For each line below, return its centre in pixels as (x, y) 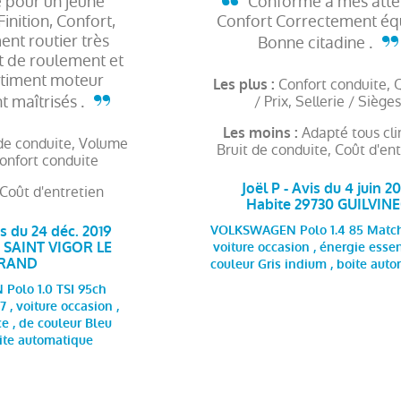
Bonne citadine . (316, 43)
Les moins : (262, 133)
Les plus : (246, 85)
